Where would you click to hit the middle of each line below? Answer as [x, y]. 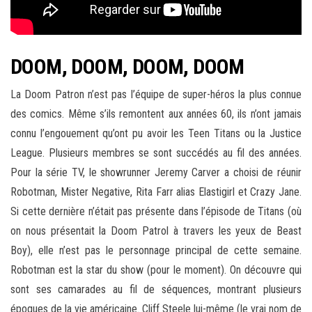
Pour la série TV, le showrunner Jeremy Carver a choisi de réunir [156, 172]
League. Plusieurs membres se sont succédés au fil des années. [156, 153]
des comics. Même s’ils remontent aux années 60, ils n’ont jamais [156, 114]
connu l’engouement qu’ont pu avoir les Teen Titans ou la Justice [156, 133]
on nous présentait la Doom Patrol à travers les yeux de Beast [156, 231]
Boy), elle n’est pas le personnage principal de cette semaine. [156, 250]
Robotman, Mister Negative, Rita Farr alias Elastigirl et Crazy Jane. [156, 192]
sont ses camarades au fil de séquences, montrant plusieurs [156, 289]
